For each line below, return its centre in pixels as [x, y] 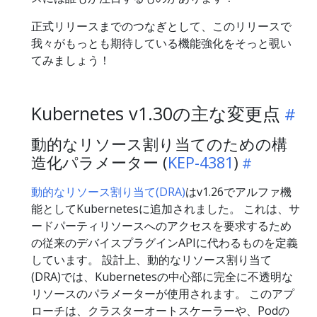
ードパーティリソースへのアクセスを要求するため [161, 226]
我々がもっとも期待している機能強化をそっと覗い [161, 43]
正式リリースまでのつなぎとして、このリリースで [161, 26]
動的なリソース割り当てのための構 [159, 144]
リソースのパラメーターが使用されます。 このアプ [163, 294]
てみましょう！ [71, 60]
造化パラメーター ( [99, 162]
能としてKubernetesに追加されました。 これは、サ [166, 209]
